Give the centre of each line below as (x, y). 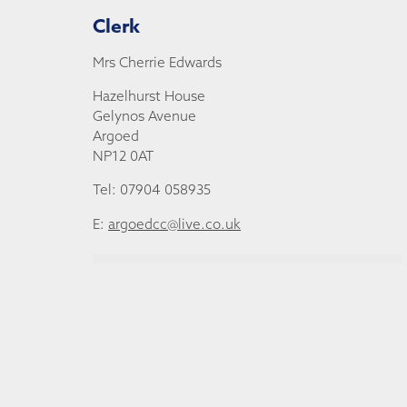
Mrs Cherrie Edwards (157, 63)
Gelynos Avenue (144, 116)
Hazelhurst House (149, 96)
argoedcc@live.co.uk (174, 223)
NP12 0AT (123, 156)
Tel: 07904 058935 (152, 190)
